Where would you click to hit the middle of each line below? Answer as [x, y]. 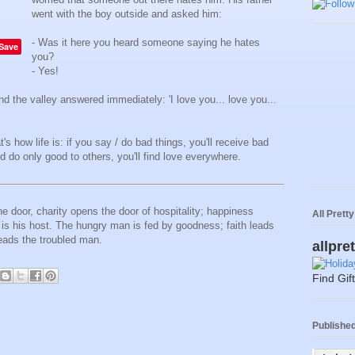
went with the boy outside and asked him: [127, 14]
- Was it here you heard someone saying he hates [146, 43]
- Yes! [45, 71]
